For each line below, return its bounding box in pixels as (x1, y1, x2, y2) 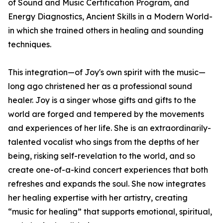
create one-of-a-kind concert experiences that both (8, 165, 208, 175)
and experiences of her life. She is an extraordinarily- (8, 123, 211, 133)
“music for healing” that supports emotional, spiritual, (8, 207, 212, 217)
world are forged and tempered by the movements (8, 109, 204, 119)
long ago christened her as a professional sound (8, 81, 192, 92)
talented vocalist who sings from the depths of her (8, 137, 199, 147)
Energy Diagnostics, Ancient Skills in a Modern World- (8, 11, 213, 22)
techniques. (8, 39, 51, 50)
